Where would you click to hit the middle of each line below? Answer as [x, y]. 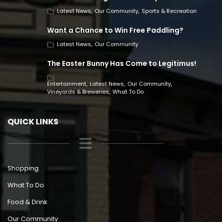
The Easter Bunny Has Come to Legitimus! [122, 63]
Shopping [23, 168]
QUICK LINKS [33, 121]
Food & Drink [28, 202]
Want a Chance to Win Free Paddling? [115, 30]
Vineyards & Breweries [78, 91]
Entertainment [67, 83]
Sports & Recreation [169, 11]
